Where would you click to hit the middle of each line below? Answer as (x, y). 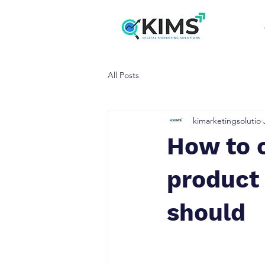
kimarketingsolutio (227, 120)
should (206, 213)
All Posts (123, 75)
